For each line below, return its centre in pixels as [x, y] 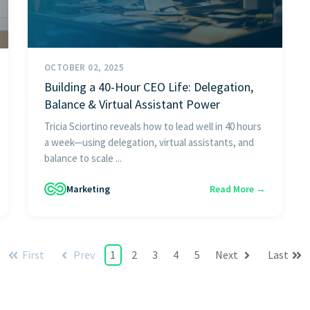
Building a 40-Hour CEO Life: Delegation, [149, 87]
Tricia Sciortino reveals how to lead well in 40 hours [153, 127]
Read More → [238, 189]
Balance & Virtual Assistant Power [132, 104]
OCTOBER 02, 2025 [84, 68]
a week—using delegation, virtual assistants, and [149, 143]
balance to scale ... [83, 158]
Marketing [88, 189]
